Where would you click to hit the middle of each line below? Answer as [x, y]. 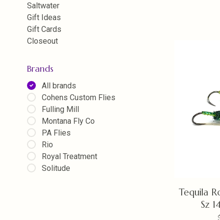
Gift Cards [44, 29]
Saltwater [43, 6]
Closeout [42, 41]
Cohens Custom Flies [79, 97]
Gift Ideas [44, 17]
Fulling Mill [60, 109]
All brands [59, 86]
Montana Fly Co [68, 121]
